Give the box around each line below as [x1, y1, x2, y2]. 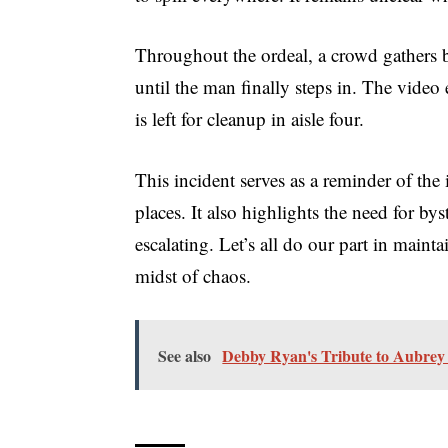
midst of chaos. [135, 262, 252, 288]
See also [158, 344, 212, 368]
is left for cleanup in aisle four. [135, 106, 365, 132]
